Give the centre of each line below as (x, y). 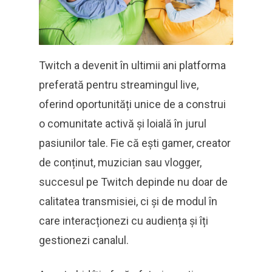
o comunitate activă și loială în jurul (123, 124)
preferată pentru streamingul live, (119, 85)
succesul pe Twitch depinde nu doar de (133, 182)
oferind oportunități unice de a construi (132, 104)
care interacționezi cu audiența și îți (124, 221)
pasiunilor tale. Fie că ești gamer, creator (135, 143)
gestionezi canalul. (84, 240)
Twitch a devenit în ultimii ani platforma (132, 66)
